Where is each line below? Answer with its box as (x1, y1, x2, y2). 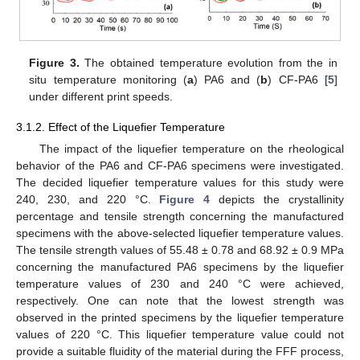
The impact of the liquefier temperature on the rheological (39, 142, 344, 156)
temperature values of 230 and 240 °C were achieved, (16, 277, 344, 291)
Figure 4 (159, 193, 211, 207)
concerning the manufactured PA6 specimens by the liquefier (16, 260, 344, 274)
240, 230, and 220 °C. (16, 193, 160, 207)
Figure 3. (29, 56, 80, 70)
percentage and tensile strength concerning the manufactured (16, 210, 344, 223)
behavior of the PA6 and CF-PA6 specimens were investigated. (16, 159, 344, 173)
